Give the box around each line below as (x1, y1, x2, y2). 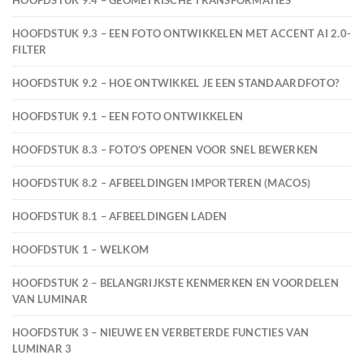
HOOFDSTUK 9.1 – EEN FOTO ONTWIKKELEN (12, 110, 244, 123)
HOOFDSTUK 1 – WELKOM (12, 243, 149, 256)
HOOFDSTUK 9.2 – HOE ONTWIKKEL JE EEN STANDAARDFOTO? (12, 76, 340, 89)
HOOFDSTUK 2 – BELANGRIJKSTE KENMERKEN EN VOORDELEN (12, 276, 339, 289)
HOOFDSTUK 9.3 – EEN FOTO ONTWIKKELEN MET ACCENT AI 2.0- (12, 27, 352, 40)
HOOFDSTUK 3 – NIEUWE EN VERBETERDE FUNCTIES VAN (12, 326, 310, 339)
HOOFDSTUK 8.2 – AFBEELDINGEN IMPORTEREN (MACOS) (12, 176, 311, 189)
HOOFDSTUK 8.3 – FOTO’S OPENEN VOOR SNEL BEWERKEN (12, 143, 318, 156)
